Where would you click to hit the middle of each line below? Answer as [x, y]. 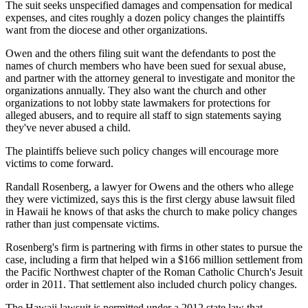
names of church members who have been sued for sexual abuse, [146, 66]
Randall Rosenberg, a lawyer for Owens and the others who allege [150, 187]
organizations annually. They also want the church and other [136, 91]
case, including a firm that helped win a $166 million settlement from [154, 260]
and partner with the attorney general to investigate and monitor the [150, 78]
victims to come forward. [59, 164]
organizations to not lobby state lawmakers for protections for [138, 103]
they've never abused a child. [68, 128]
